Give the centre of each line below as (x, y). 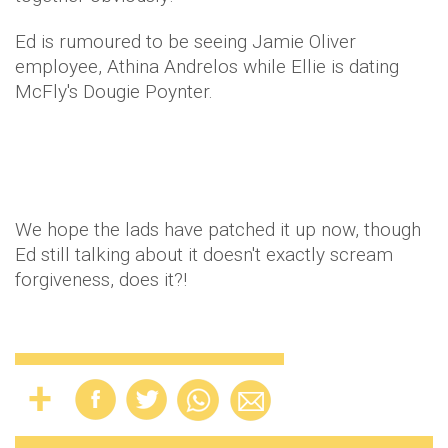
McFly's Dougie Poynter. (116, 91)
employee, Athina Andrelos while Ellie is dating (207, 66)
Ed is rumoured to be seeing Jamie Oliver (185, 41)
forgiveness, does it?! (103, 279)
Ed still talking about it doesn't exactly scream (204, 254)
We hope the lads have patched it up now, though (218, 229)
